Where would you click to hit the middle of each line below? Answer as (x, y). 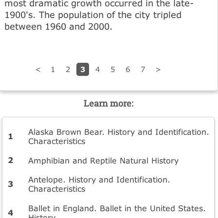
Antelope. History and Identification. (100, 180)
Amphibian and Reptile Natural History (104, 160)
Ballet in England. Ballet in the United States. (117, 208)
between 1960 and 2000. (59, 26)
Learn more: (108, 103)
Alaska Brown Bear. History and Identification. (119, 131)
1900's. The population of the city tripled (93, 14)
